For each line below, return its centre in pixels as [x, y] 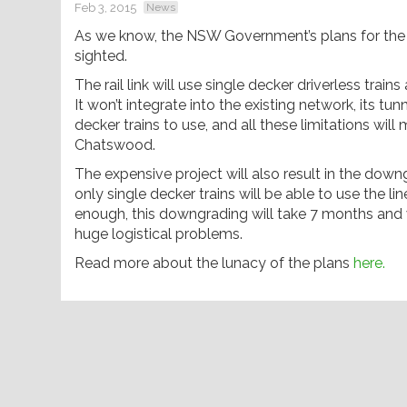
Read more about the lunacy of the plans [214, 263]
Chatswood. [115, 144]
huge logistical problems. [159, 233]
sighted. [101, 55]
